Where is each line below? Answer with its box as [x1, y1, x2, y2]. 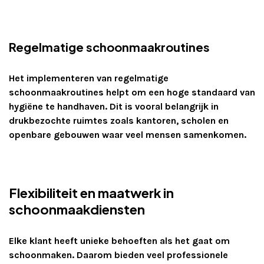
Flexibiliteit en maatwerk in [9, 184, 174, 202]
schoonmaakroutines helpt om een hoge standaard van [9, 87, 255, 98]
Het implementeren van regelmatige [9, 72, 169, 84]
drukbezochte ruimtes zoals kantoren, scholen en [9, 115, 229, 127]
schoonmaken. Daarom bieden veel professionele [9, 249, 228, 261]
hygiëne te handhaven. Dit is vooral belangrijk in [9, 101, 219, 113]
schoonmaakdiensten [9, 201, 145, 218]
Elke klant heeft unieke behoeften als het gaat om [9, 235, 230, 247]
